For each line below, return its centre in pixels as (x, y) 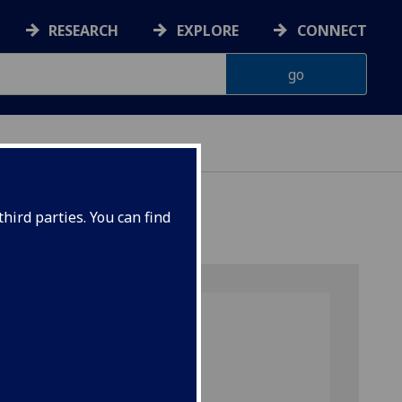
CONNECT (332, 31)
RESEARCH (84, 31)
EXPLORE (208, 31)
